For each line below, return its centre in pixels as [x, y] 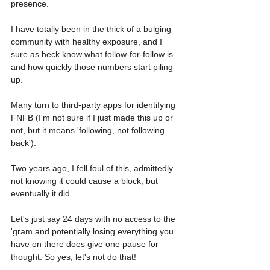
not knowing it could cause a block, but [86, 181]
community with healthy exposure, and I [88, 42]
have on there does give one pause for [86, 244]
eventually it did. [43, 194]
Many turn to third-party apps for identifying [94, 105]
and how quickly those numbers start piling [93, 67]
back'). [24, 143]
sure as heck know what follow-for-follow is [93, 55]
